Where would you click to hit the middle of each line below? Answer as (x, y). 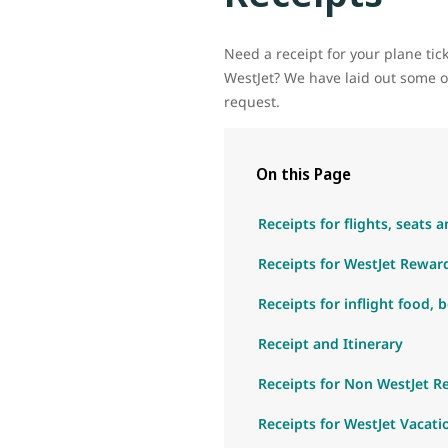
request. (252, 101)
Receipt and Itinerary (330, 343)
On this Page (303, 174)
